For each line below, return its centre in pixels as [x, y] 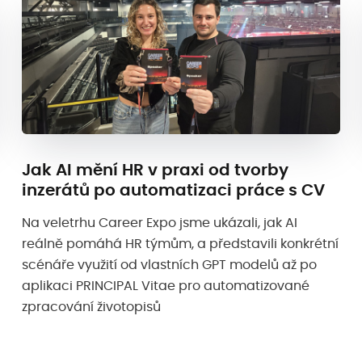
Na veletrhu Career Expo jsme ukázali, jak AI [159, 223]
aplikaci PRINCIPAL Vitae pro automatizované [165, 286]
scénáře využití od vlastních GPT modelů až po [169, 265]
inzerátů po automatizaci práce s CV [173, 190]
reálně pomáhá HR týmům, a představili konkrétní [180, 244]
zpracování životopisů [91, 307]
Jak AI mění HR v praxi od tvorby [155, 170]
